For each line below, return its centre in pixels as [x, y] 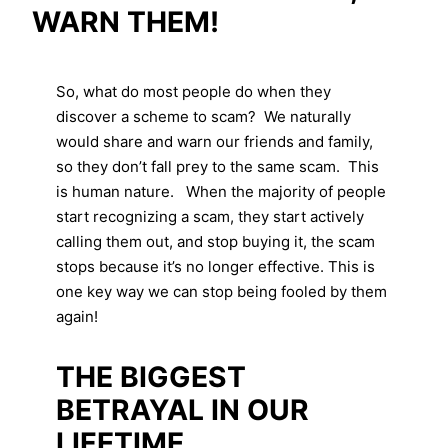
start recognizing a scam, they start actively [210, 216]
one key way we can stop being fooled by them [221, 291]
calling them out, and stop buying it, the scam [215, 241]
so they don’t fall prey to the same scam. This [217, 166]
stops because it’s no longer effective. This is [215, 266]
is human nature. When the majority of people [221, 191]
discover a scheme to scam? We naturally [203, 116]
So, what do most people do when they [193, 91]
